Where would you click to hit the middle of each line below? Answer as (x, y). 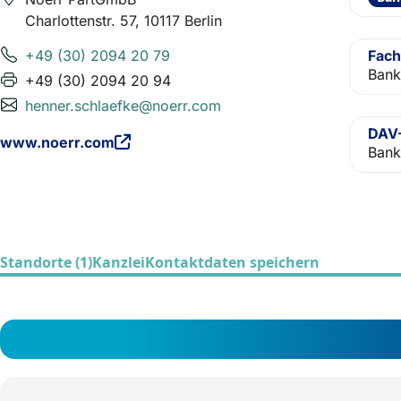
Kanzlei (119, 262)
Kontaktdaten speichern (232, 262)
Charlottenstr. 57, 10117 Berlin (124, 21)
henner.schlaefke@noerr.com (123, 106)
